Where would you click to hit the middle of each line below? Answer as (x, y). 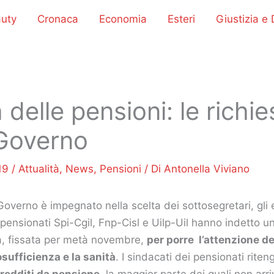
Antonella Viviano (207, 168)
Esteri (182, 19)
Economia (123, 19)
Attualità (39, 168)
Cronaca (58, 19)
